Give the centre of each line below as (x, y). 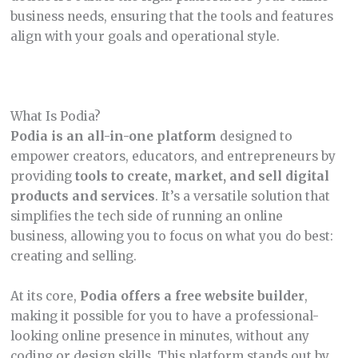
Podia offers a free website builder (192, 296)
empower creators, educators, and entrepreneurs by (173, 156)
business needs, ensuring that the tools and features (171, 17)
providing (42, 176)
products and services (82, 196)
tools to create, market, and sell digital (202, 176)
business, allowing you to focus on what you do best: (171, 236)
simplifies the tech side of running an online (146, 216)
